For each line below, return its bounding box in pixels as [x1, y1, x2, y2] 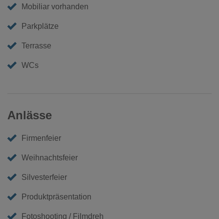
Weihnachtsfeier [22, 153, 78, 162]
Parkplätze [22, 22, 59, 30]
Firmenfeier [22, 133, 62, 142]
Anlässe [7, 108, 52, 122]
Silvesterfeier [22, 173, 67, 181]
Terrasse [22, 41, 52, 50]
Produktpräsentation [22, 192, 92, 201]
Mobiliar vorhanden [22, 2, 89, 11]
